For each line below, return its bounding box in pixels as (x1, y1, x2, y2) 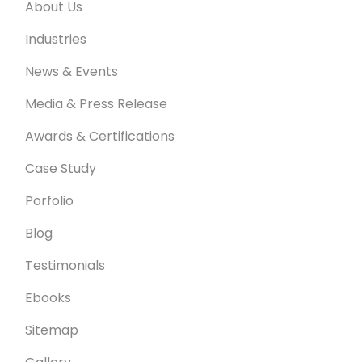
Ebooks (25, 288, 71, 307)
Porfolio (25, 191, 74, 210)
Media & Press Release (25, 94, 167, 113)
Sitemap (25, 320, 78, 339)
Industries (25, 29, 86, 48)
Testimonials (25, 255, 105, 275)
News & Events (25, 61, 118, 81)
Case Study (25, 158, 96, 178)
